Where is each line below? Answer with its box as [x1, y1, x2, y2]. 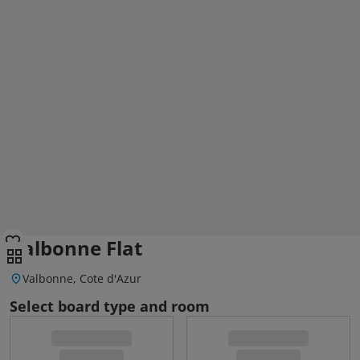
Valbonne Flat [10, 235, 142, 261]
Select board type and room [10, 297, 210, 316]
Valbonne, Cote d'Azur [22, 271, 141, 286]
